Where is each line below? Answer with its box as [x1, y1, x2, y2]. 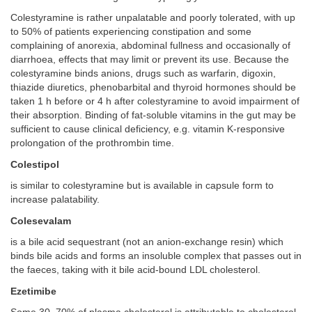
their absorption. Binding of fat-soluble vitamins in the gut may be [10, 110, 296, 121]
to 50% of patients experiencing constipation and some [10, 26, 251, 38]
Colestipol [10, 159, 59, 170]
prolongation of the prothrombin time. [10, 138, 174, 149]
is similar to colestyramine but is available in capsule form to [10, 180, 274, 192]
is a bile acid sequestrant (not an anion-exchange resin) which [10, 237, 283, 248]
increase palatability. [10, 194, 100, 205]
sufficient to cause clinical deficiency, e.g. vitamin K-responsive [10, 124, 285, 135]
